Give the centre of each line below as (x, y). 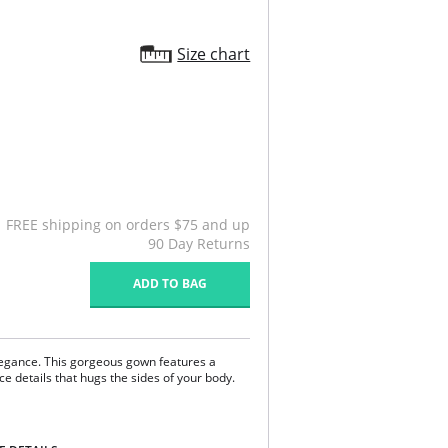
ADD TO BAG (170, 283)
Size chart (214, 54)
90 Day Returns (199, 243)
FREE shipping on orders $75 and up (128, 224)
